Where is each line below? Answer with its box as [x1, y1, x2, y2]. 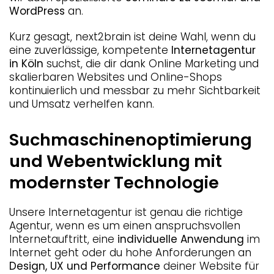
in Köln [9, 56, 43, 71]
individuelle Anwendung [117, 232, 244, 246]
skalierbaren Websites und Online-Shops [9, 70, 222, 84]
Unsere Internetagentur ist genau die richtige [9, 205, 243, 220]
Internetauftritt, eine [9, 232, 117, 246]
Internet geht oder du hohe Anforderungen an [9, 245, 251, 260]
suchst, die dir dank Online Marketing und [46, 56, 259, 71]
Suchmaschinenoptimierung [9, 128, 252, 152]
